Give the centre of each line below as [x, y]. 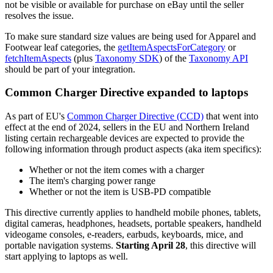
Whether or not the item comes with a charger [117, 170]
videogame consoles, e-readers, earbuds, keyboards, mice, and [124, 235]
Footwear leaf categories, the [61, 47]
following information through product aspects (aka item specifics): [133, 149]
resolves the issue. [39, 15]
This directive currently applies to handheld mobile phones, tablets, [133, 213]
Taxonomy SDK [127, 58]
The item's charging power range [92, 181]
